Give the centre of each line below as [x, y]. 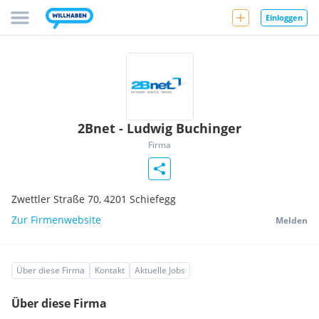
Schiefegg [153, 199]
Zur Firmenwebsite [56, 220]
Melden [292, 220]
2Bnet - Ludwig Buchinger [159, 128]
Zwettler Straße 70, [58, 199]
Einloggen [284, 17]
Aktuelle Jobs [160, 270]
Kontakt [110, 270]
